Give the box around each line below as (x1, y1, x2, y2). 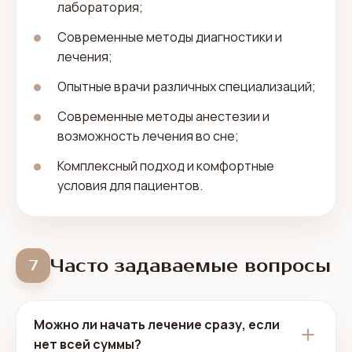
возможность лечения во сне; (57, 127, 239, 145)
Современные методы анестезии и (57, 108, 269, 125)
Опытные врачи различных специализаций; (57, 78, 316, 95)
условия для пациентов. (57, 177, 203, 194)
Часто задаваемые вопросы (50, 255, 331, 277)
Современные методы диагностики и (57, 28, 282, 46)
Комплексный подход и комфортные (57, 157, 274, 174)
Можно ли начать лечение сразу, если (34, 316, 280, 333)
